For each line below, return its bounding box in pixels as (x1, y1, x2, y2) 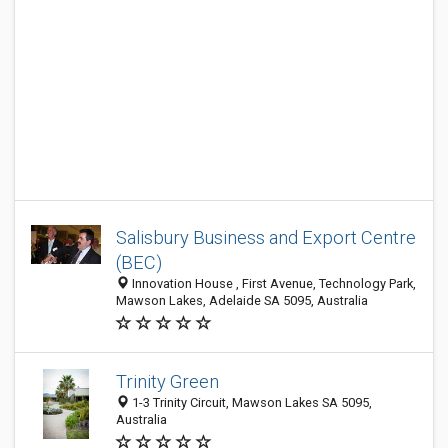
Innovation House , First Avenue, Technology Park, (129, 276, 416, 291)
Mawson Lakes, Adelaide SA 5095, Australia (116, 293, 368, 308)
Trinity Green (116, 371, 219, 392)
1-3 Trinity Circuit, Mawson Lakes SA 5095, (129, 395, 372, 410)
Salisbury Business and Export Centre (116, 227, 416, 248)
